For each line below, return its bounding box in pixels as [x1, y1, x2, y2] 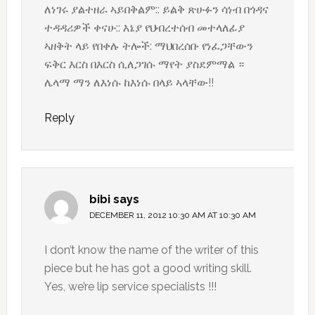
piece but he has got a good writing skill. [44, 262, 252, 276]
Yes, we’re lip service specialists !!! [44, 280, 217, 294]
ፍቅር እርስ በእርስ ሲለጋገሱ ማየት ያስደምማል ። [44, 58, 244, 72]
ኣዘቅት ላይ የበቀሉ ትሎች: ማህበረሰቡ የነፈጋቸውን [44, 39, 253, 53]
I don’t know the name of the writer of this [44, 243, 259, 257]
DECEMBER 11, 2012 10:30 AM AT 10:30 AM [89, 210, 256, 221]
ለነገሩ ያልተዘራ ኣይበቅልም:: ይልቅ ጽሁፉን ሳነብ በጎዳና [44, 3, 269, 17]
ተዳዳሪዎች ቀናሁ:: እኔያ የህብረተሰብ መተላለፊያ [44, 21, 245, 35]
